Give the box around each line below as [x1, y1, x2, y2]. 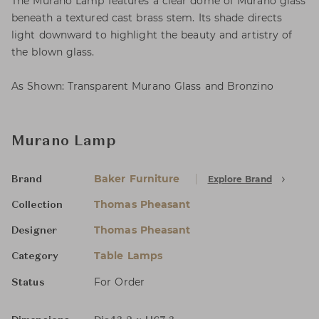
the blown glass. [11, 46, 95, 58]
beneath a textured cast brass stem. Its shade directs [11, 11, 283, 24]
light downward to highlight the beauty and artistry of [11, 28, 293, 41]
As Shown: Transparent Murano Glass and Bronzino [11, 80, 273, 93]
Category [11, 251, 58, 261]
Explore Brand [207, 174, 272, 184]
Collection [11, 200, 63, 210]
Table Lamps [94, 249, 163, 262]
